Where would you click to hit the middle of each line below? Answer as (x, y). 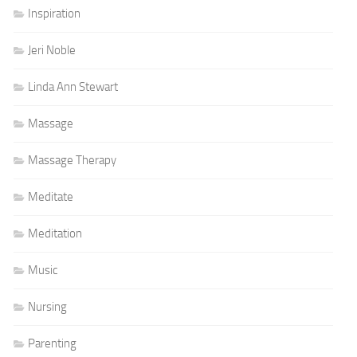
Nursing (48, 307)
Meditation (55, 233)
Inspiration (55, 14)
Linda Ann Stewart (73, 87)
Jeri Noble (52, 50)
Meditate (51, 197)
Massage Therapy (73, 160)
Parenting (53, 343)
